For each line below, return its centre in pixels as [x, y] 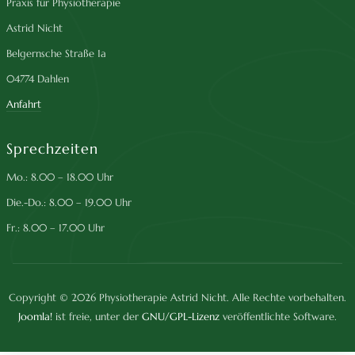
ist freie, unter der [97, 316]
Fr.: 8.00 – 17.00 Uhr [56, 227]
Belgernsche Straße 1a [57, 53]
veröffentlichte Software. [278, 316]
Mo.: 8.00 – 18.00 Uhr [60, 177]
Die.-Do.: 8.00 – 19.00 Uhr [69, 202]
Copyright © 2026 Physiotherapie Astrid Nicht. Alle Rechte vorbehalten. [177, 297]
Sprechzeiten [53, 148]
